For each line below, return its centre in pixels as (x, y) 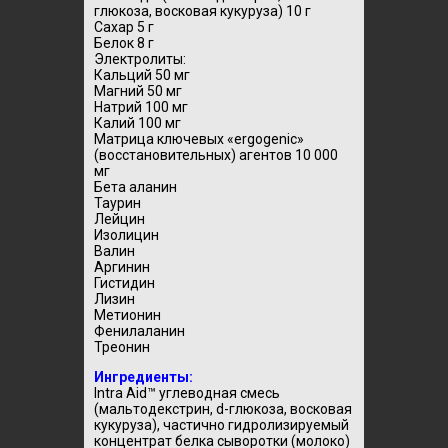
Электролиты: (140, 59)
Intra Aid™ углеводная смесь (187, 393)
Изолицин (126, 235)
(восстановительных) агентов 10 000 (216, 155)
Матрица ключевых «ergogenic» (199, 139)
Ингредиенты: (143, 377)
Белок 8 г (124, 43)
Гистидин (124, 283)
